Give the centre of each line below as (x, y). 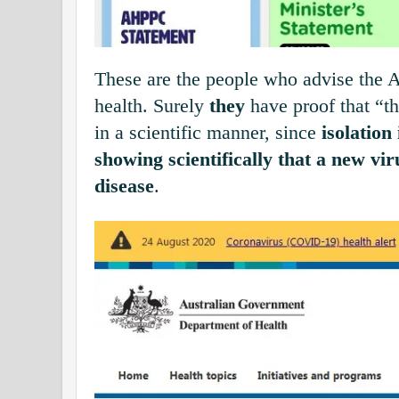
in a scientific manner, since (205, 133)
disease (124, 187)
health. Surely (149, 106)
